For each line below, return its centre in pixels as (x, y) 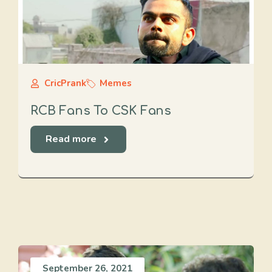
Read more (71, 139)
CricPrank (65, 83)
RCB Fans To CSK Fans (101, 111)
